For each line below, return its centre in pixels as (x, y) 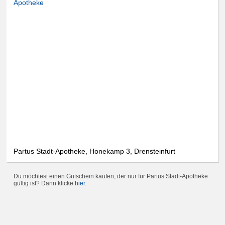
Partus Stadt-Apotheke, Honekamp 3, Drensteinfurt (95, 151)
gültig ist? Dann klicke (44, 184)
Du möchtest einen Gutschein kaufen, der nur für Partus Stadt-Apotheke (111, 177)
